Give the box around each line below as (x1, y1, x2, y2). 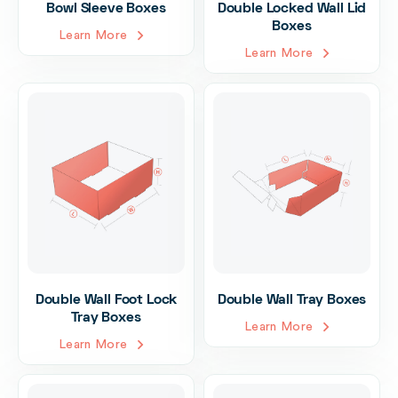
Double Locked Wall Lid (217, 2, 367, 15)
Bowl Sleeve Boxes (46, 2, 166, 15)
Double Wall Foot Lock (35, 293, 178, 306)
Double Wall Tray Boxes (217, 293, 367, 306)
